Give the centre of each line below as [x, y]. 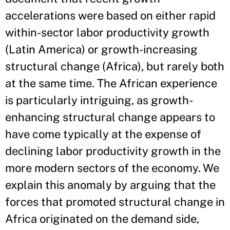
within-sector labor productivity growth [107, 33]
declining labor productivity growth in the [113, 151]
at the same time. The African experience [111, 83]
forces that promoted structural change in [115, 202]
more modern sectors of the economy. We [112, 168]
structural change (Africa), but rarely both [115, 66]
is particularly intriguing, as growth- [99, 100]
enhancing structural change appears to [110, 117]
